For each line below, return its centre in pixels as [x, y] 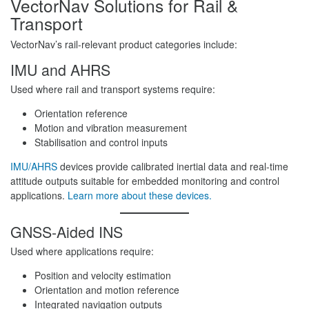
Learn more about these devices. [140, 195]
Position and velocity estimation [103, 275]
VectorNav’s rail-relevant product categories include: [124, 44]
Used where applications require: [82, 251]
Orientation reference [81, 113]
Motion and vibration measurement [111, 128]
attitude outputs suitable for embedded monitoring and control [145, 181]
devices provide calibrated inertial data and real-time [173, 166]
